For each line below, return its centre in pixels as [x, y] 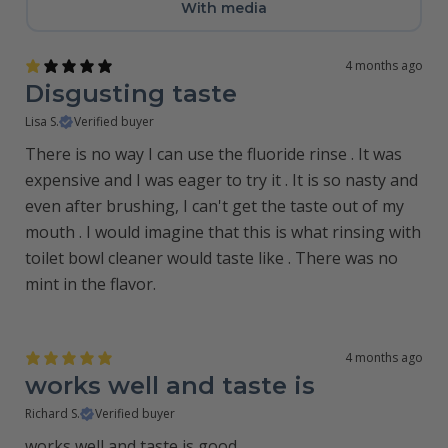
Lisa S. [42, 121]
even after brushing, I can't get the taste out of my [214, 206]
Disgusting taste [131, 93]
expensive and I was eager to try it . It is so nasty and [221, 180]
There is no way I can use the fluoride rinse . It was [213, 154]
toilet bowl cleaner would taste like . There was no [211, 258]
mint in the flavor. [90, 284]
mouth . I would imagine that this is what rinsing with [223, 232]
